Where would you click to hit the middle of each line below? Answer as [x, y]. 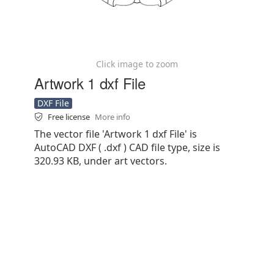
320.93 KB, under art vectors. [101, 161]
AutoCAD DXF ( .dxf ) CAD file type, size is [127, 147]
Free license [70, 117]
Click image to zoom [137, 64]
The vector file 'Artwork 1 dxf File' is [116, 134]
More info [113, 117]
